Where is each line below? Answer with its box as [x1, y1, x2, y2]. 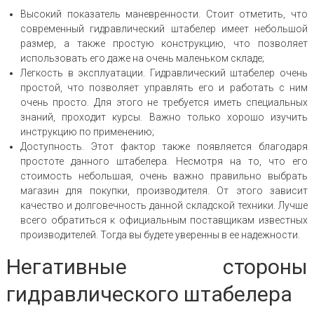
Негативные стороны [6, 254, 308, 279]
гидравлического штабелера [6, 281, 292, 306]
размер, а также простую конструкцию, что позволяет [20, 37, 308, 49]
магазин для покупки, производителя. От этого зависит [20, 184, 308, 196]
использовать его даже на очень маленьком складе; [20, 52, 264, 64]
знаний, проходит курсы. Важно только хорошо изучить [20, 111, 308, 123]
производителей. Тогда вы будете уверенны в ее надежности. [20, 228, 300, 240]
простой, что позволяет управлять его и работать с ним [20, 81, 308, 93]
